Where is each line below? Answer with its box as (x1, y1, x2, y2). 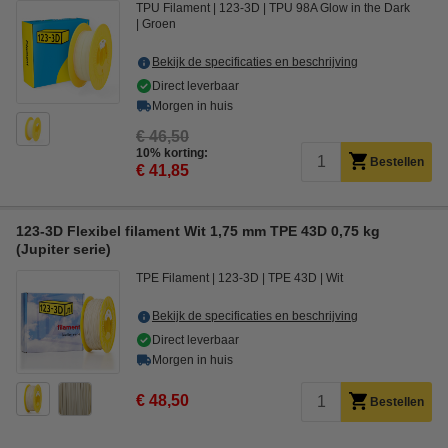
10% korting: (136, 146, 208, 160)
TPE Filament (136, 271, 209, 285)
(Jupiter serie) (16, 241, 111, 257)
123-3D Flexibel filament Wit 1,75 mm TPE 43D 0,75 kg (16, 223, 380, 239)
